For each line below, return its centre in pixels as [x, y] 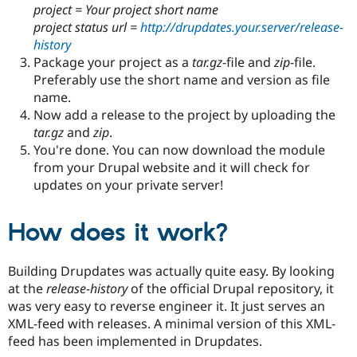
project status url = [87, 27]
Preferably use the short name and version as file [182, 80]
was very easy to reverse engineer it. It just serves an [167, 306]
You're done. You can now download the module [179, 150]
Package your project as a [113, 63]
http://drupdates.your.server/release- [242, 27]
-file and [248, 63]
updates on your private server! [128, 185]
